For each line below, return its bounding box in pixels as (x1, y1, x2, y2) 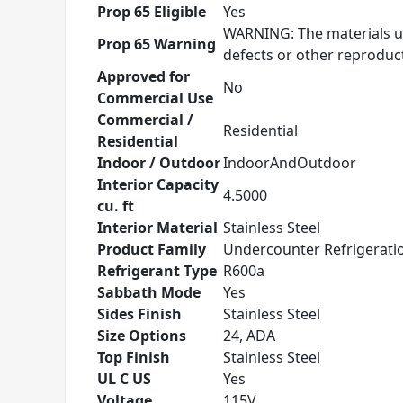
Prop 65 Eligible (97, 2, 206, 22)
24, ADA (223, 326, 275, 345)
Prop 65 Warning (97, 34, 216, 54)
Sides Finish (97, 304, 182, 324)
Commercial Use (97, 88, 213, 108)
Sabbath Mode (97, 282, 201, 302)
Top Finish (97, 347, 170, 367)
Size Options (97, 326, 186, 345)
